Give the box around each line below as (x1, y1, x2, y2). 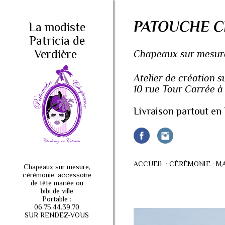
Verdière (34, 47, 80, 61)
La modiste (28, 20, 85, 34)
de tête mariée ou (30, 179, 83, 187)
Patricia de (29, 34, 85, 47)
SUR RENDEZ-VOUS (25, 211, 89, 219)
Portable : (42, 195, 71, 203)
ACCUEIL (133, 160, 164, 168)
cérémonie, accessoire (22, 171, 91, 179)
